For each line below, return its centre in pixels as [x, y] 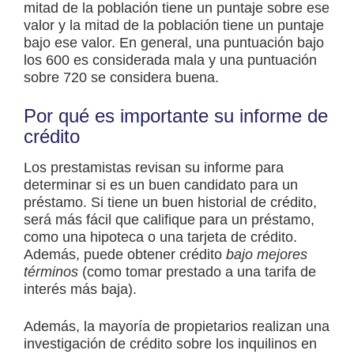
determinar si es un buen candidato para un [161, 185]
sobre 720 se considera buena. [121, 78]
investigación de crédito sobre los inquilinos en [170, 344]
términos [51, 272]
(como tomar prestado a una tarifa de [197, 272]
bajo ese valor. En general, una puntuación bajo [174, 43]
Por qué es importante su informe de [176, 116]
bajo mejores [267, 255]
